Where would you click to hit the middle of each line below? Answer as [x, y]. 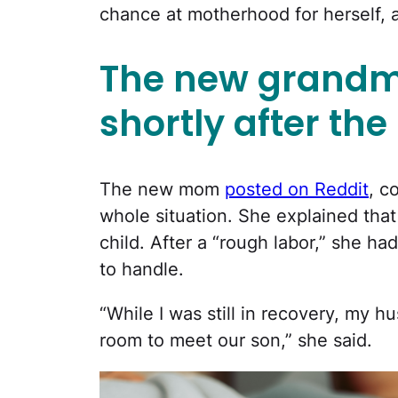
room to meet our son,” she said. [236, 340]
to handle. [142, 269]
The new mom [162, 189]
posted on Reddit [297, 189]
